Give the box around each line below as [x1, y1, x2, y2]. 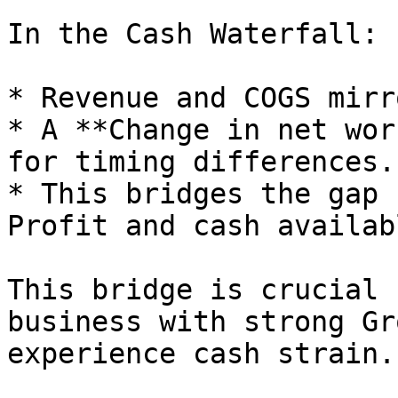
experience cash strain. [7, 338, 395, 370]
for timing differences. [7, 146, 395, 178]
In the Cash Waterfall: [7, 18, 378, 50]
